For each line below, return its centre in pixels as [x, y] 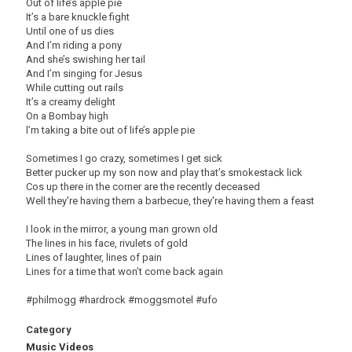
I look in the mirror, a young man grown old [122, 229]
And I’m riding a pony [74, 45]
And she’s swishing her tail [86, 59]
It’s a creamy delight [71, 102]
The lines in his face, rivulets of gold [107, 243]
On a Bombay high [67, 116]
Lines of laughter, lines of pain [94, 257]
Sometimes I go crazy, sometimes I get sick [124, 158]
